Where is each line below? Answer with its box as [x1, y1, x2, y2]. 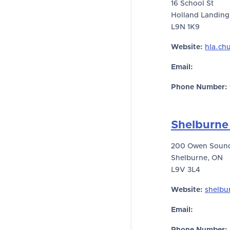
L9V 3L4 [171, 166, 200, 174]
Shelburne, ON [171, 155, 223, 162]
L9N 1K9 [171, 24, 200, 31]
